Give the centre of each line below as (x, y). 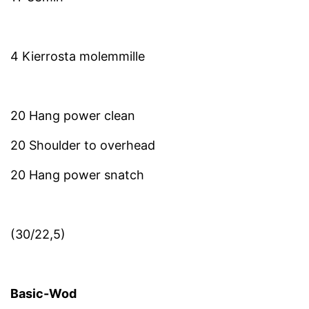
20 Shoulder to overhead (83, 146)
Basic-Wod (43, 294)
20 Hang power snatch (77, 175)
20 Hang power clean (73, 116)
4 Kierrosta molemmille (78, 57)
